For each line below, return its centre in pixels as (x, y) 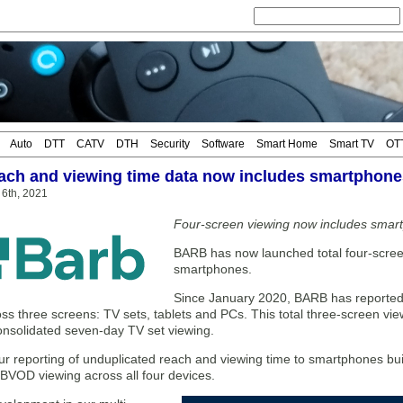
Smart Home (287, 144)
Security (170, 144)
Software (223, 144)
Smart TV (352, 144)
